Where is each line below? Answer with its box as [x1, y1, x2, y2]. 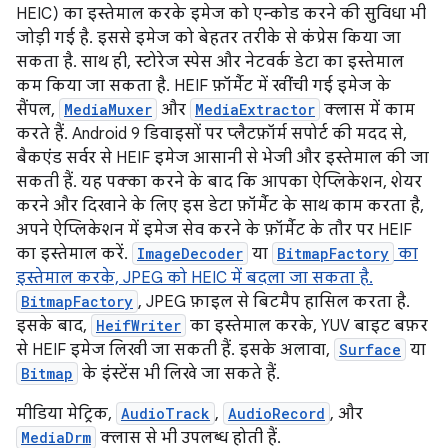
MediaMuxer [64, 100, 152, 120]
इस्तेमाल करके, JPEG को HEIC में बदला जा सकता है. [16, 268, 373, 289]
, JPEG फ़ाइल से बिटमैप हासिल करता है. [138, 292, 410, 313]
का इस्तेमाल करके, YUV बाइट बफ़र [186, 316, 428, 337]
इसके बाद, [16, 316, 91, 337]
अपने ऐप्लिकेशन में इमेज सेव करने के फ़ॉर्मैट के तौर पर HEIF [16, 220, 412, 241]
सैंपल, [16, 100, 59, 121]
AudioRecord [228, 404, 325, 424]
